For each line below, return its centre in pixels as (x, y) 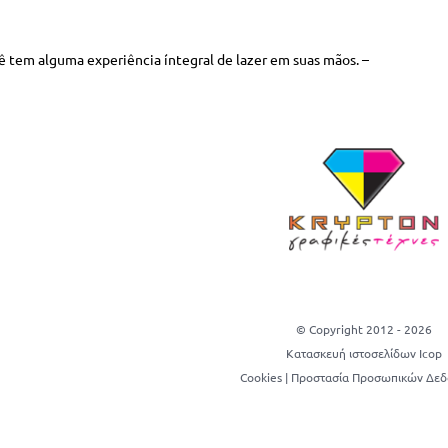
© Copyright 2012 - (350, 328)
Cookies (260, 376)
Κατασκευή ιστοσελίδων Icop (364, 352)
